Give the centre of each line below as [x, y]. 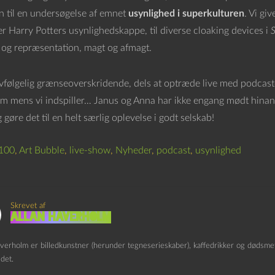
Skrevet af [28, 206]
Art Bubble [41, 150]
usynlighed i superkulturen [186, 14]
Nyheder [133, 150]
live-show [90, 150]
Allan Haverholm [60, 217]
